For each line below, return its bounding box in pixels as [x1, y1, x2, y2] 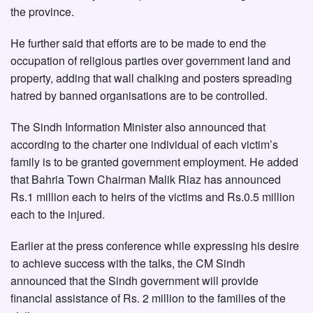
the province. [10, 3, 74, 20]
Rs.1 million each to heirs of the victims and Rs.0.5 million [10, 189, 295, 205]
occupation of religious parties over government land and [10, 52, 291, 69]
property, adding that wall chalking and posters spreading [10, 70, 292, 87]
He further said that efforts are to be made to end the [10, 35, 266, 52]
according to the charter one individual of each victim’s [10, 136, 278, 153]
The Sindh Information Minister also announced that [10, 119, 265, 136]
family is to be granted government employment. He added [10, 154, 298, 170]
